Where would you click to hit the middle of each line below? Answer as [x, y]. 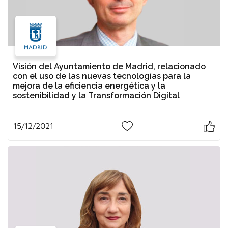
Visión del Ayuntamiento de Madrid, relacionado [109, 66]
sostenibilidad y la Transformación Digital [96, 95]
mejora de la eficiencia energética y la [89, 85]
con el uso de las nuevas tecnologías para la [102, 76]
